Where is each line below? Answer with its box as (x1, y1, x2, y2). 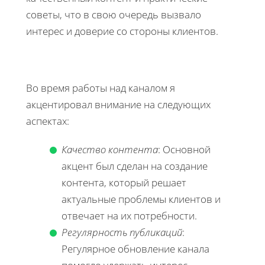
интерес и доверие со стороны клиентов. (26, 24, 218, 38)
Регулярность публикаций (62, 225, 182, 239)
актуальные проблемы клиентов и (62, 192, 221, 206)
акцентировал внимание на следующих (26, 97, 211, 111)
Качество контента (62, 142, 158, 156)
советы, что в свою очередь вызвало (26, 7, 201, 21)
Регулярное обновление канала (62, 241, 209, 256)
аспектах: (26, 114, 69, 128)
